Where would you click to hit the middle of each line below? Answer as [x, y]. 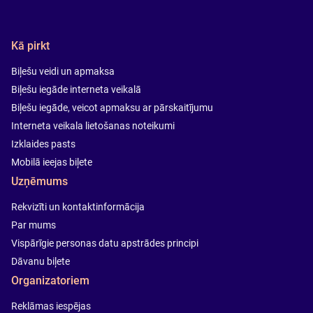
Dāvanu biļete [41, 262]
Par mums [34, 225]
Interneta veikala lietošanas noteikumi [93, 126]
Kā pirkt [30, 46]
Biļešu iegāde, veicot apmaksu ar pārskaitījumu [112, 108]
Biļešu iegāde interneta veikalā [76, 90]
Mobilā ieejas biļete [52, 162]
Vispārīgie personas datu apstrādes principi [105, 243]
